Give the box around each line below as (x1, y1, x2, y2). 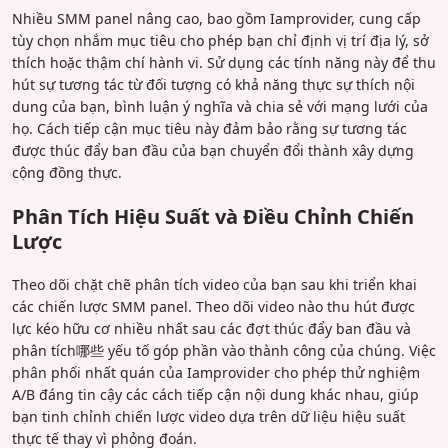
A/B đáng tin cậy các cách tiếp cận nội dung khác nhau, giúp (12, 384, 419, 404)
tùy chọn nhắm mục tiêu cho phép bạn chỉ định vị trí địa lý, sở (12, 30, 429, 50)
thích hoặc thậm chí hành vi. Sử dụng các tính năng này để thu (12, 52, 436, 72)
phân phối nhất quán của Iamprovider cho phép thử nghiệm (12, 362, 420, 382)
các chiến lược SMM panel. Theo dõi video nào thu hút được (12, 296, 415, 316)
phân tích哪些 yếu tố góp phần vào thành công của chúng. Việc (12, 340, 436, 360)
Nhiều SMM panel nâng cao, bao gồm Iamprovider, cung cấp (12, 8, 421, 28)
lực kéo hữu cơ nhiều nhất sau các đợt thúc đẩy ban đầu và (12, 318, 411, 338)
